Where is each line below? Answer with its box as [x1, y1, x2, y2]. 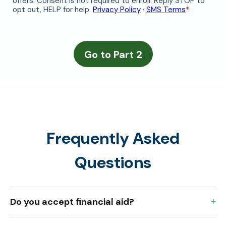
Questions [75, 151, 151, 173]
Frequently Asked [46, 127, 180, 149]
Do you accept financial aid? [10, 195, 134, 208]
